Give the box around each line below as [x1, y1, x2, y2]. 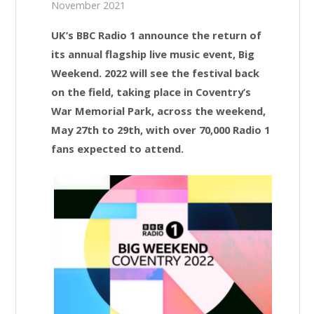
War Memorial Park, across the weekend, [51, 104, 266, 118]
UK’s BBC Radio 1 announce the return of [51, 28, 262, 43]
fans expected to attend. [51, 142, 184, 156]
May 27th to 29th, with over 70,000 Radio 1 [51, 123, 271, 137]
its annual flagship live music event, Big [51, 47, 255, 62]
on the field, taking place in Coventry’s [51, 85, 252, 100]
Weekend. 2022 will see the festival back [51, 66, 260, 81]
